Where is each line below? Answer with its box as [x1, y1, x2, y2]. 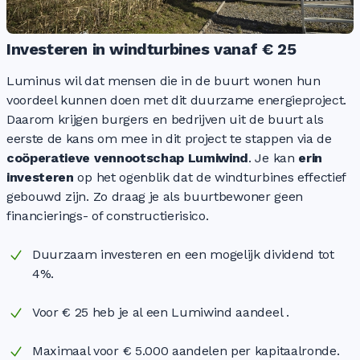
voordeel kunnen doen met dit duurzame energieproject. [6, 92, 347, 108]
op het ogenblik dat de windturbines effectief [73, 170, 346, 186]
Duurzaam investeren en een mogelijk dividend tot [32, 247, 334, 263]
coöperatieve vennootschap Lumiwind [6, 150, 249, 166]
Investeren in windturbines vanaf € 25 [6, 39, 297, 59]
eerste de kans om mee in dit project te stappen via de [6, 131, 332, 147]
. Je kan [248, 150, 299, 166]
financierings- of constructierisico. [6, 208, 209, 224]
